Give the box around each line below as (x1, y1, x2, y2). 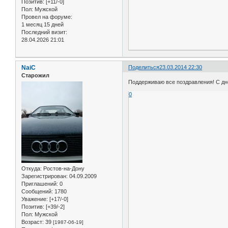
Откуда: (21, 165, 42, 172)
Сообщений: (21, 188, 53, 195)
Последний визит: (21, 29, 67, 36)
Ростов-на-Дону (42, 165, 84, 172)
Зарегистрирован (21, 173, 66, 180)
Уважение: (21, 196, 48, 203)
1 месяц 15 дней (21, 21, 64, 28)
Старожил (21, 72, 49, 78)
